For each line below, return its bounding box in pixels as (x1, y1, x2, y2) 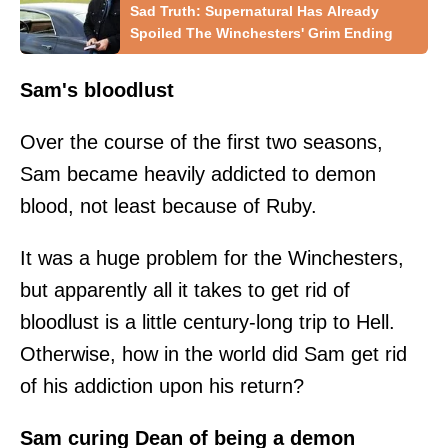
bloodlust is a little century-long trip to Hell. (20, 310, 395, 333)
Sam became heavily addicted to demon (20, 162, 376, 185)
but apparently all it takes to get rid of (20, 278, 350, 301)
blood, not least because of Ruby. (20, 194, 317, 217)
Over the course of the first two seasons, (20, 130, 383, 153)
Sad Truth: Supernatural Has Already (130, 2, 379, 19)
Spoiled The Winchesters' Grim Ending (130, 24, 393, 41)
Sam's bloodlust (20, 78, 174, 101)
